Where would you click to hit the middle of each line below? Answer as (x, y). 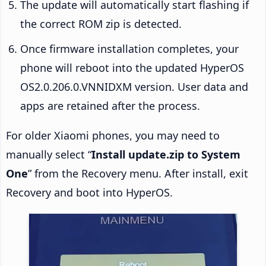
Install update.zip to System (166, 154)
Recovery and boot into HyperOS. (89, 192)
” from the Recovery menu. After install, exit (138, 173)
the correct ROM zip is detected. (101, 23)
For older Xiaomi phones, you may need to (113, 135)
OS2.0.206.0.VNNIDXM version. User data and (134, 86)
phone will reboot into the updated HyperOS (132, 67)
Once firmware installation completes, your (129, 48)
